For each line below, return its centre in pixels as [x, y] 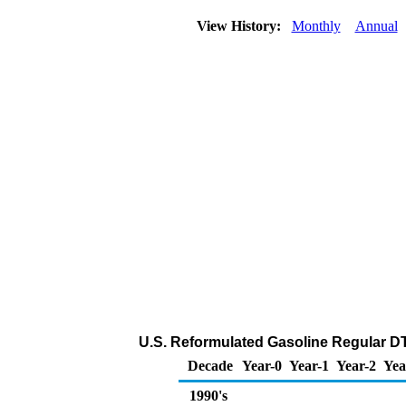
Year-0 [262, 366]
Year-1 [309, 366]
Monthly [316, 26]
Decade [210, 366]
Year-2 [356, 366]
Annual [376, 26]
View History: [240, 26]
